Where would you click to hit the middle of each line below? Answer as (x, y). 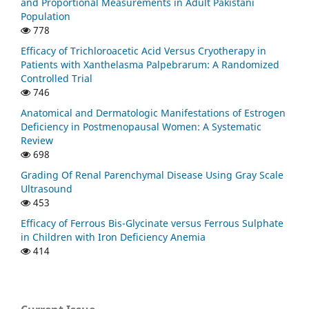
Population (46, 17)
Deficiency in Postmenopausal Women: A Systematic (141, 127)
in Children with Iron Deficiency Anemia (113, 237)
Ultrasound (47, 189)
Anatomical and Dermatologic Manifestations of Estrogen (153, 113)
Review (37, 141)
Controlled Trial (57, 79)
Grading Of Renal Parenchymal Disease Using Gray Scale (152, 175)
